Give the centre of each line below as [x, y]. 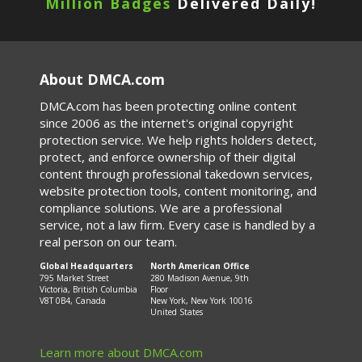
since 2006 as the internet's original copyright [166, 123]
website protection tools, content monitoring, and [178, 191]
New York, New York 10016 [202, 301]
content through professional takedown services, [176, 174]
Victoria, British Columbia [88, 290]
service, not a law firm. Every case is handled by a [177, 225]
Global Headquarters [86, 265]
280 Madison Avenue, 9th [200, 278]
